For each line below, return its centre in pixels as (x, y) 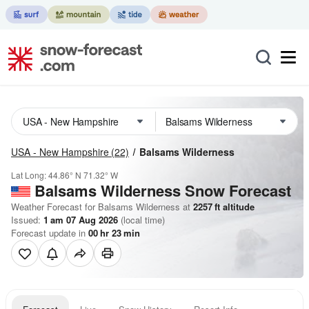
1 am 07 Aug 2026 (81, 220)
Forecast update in (50, 233)
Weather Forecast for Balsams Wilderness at (101, 207)
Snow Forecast (238, 190)
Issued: (27, 220)
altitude (237, 207)
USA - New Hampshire (60, 152)
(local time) (141, 220)
